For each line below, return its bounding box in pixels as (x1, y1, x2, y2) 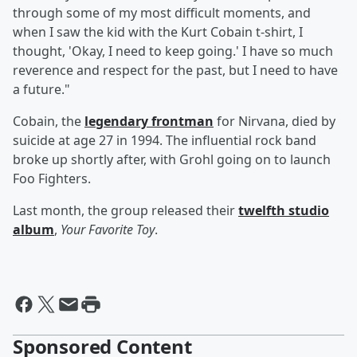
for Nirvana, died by (214, 112, 335, 131)
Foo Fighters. (13, 170, 91, 188)
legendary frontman (84, 112, 214, 131)
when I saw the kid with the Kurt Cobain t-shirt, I (13, 23, 303, 41)
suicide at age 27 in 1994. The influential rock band (13, 131, 316, 150)
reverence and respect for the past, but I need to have (13, 61, 338, 80)
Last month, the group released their (13, 202, 238, 220)
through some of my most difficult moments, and (13, 4, 311, 22)
